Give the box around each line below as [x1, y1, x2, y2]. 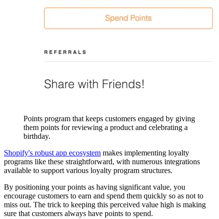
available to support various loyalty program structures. [4, 166, 173, 175]
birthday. [23, 131, 50, 140]
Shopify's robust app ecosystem [4, 148, 101, 157]
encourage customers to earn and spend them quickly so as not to [4, 191, 203, 200]
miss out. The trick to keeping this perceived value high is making [4, 200, 206, 209]
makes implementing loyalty [101, 148, 189, 157]
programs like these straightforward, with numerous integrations [4, 157, 200, 166]
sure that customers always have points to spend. [4, 209, 153, 218]
